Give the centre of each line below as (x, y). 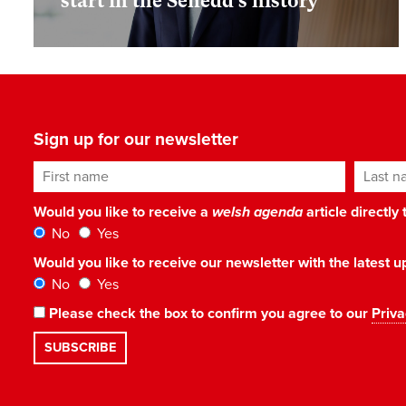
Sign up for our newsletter (136, 139)
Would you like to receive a (123, 212)
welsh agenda (257, 212)
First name (68, 171)
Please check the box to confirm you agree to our (208, 314)
